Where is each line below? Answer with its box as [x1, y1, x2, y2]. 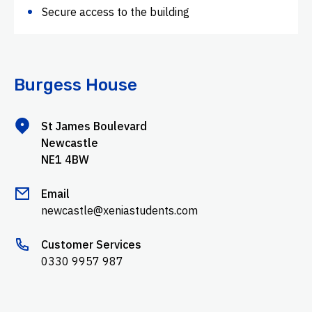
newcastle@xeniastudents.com [41, 203, 198, 217]
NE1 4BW [41, 152, 89, 166]
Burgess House [14, 75, 137, 95]
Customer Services [41, 237, 141, 251]
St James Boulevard [41, 118, 147, 133]
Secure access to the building [42, 5, 189, 19]
